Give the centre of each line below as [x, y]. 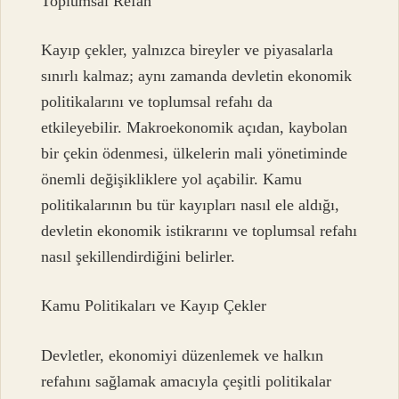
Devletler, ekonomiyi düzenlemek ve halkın [183, 355]
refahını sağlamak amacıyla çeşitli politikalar [187, 381]
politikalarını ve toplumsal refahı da [157, 101]
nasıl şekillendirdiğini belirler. [138, 256]
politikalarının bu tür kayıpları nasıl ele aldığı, [191, 204]
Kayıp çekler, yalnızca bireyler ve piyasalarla [187, 49]
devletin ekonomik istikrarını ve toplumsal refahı [199, 230]
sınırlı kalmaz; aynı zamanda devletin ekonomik [197, 75]
